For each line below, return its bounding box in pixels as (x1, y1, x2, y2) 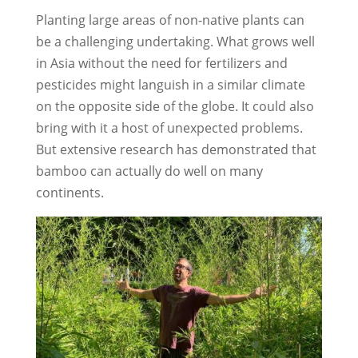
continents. (35, 183, 104, 201)
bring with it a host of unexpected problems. (35, 118, 303, 137)
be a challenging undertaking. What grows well (35, 32, 315, 50)
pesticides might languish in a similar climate (35, 75, 305, 93)
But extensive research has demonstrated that (35, 140, 316, 158)
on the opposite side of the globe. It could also (35, 97, 314, 115)
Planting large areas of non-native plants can (35, 10, 304, 29)
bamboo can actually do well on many (35, 161, 263, 180)
